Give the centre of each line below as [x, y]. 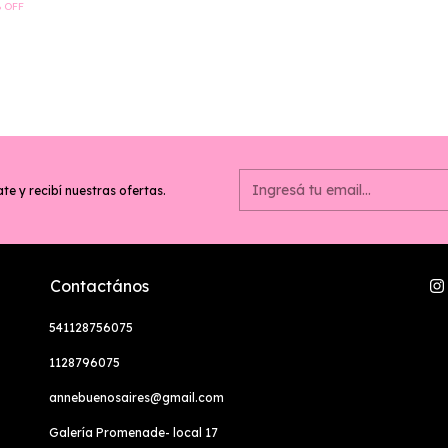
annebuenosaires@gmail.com [136, 398]
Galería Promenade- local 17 [133, 433]
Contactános [99, 286]
